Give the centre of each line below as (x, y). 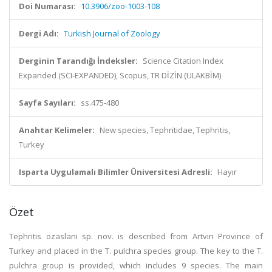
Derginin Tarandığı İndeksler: (78, 61)
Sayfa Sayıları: (47, 103)
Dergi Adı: (39, 33)
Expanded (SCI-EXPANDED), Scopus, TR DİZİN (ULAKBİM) (120, 75)
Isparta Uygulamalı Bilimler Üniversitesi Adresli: (116, 172)
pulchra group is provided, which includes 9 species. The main (136, 265)
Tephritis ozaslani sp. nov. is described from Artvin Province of (136, 236)
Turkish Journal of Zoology (112, 33)
